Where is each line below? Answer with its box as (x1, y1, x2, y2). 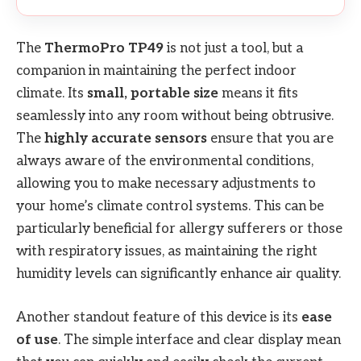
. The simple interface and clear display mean (58, 331, 341, 348)
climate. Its (16, 85, 87, 102)
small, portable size (87, 85, 218, 102)
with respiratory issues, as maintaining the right (16, 243, 317, 259)
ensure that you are (207, 130, 334, 147)
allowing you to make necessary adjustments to (16, 175, 316, 192)
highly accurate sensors (44, 130, 207, 147)
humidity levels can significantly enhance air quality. (16, 265, 341, 282)
